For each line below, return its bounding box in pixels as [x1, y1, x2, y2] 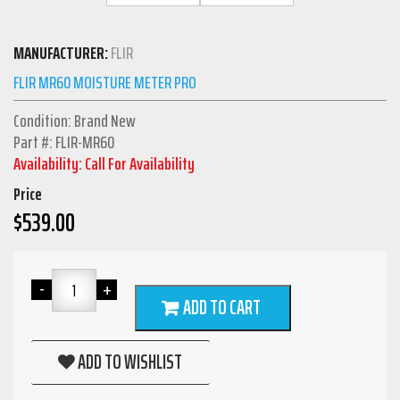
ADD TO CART [183, 292, 261, 324]
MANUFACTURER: [13, 38, 108, 68]
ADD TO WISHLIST [77, 346, 182, 379]
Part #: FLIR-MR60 [13, 128, 114, 157]
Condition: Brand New [13, 106, 136, 136]
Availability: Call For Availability [13, 149, 195, 179]
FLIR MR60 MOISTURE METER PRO [13, 68, 196, 97]
